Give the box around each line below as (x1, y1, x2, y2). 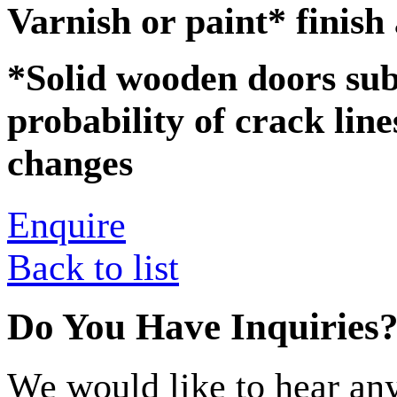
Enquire (7, 204, 126, 245)
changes (7, 142, 133, 183)
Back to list (7, 246, 179, 288)
